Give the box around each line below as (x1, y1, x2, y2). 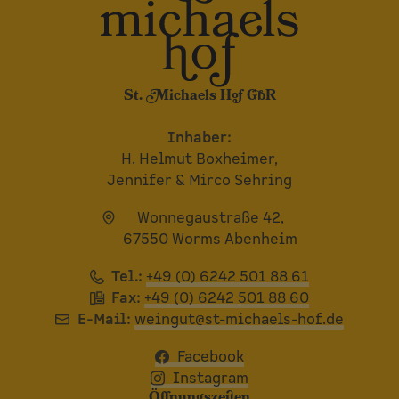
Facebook (176, 346, 244, 367)
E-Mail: (77, 309, 131, 330)
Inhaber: (167, 128, 232, 149)
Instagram (172, 368, 248, 388)
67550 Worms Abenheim (123, 230, 298, 250)
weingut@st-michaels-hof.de (134, 309, 344, 330)
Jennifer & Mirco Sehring (107, 171, 292, 191)
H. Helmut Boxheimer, (121, 150, 278, 170)
